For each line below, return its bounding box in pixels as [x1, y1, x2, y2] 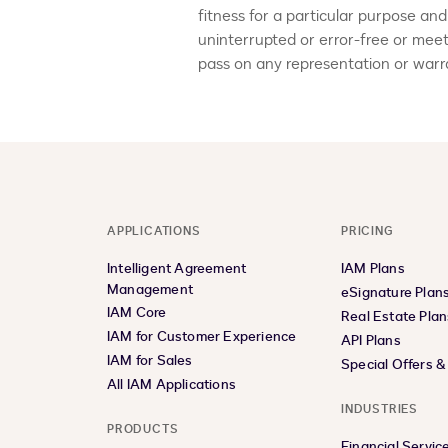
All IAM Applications [107, 375, 236, 394]
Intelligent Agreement [107, 259, 247, 278]
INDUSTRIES [341, 401, 418, 417]
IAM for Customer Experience [107, 327, 297, 346]
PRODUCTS [107, 421, 179, 437]
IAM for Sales [107, 351, 193, 370]
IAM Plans [341, 259, 405, 278]
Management [107, 280, 193, 299]
